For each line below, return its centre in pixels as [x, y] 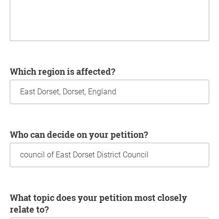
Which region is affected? [67, 72]
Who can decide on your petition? [83, 135]
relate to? [29, 209]
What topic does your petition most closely [14, 198]
